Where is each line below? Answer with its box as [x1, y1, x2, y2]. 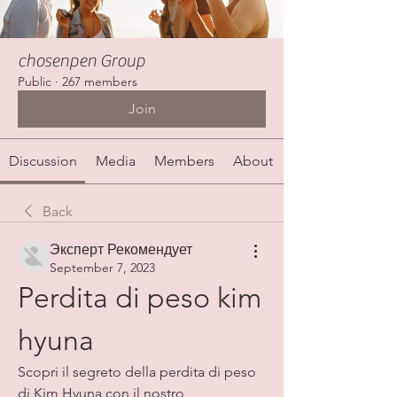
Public [18, 74, 51, 90]
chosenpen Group [18, 51, 145, 72]
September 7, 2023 [50, 260, 155, 276]
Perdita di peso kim [18, 281, 261, 315]
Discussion [8, 152, 77, 170]
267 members [62, 74, 137, 90]
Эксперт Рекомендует [50, 241, 192, 259]
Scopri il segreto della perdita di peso [18, 363, 256, 381]
